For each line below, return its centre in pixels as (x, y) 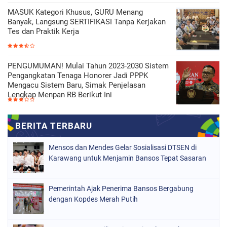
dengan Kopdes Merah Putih (93, 199)
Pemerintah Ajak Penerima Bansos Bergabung (121, 188)
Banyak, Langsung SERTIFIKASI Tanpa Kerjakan (87, 22)
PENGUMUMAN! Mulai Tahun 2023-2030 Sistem (88, 66)
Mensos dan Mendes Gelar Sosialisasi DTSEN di (123, 147)
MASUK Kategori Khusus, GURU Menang (75, 12)
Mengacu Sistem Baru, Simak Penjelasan (77, 85)
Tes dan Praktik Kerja (43, 31)
